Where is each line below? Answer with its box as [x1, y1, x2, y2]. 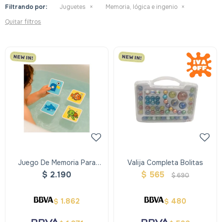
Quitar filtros [5, 18, 41, 26]
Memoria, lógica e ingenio [106, 3, 177, 11]
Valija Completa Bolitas [127, 158, 203, 167]
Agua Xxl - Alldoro [28, 168, 86, 177]
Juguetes [59, 3, 86, 11]
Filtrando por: [5, 3, 47, 11]
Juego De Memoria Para [18, 158, 96, 167]
